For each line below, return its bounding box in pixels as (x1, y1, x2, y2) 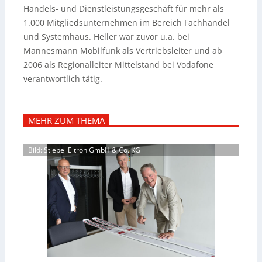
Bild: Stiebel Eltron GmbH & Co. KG (28, 145, 140, 156)
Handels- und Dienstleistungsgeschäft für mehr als (23, 3, 224, 15)
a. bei (168, 31, 189, 43)
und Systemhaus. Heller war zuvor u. (23, 31, 168, 43)
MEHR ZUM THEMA (28, 115, 105, 127)
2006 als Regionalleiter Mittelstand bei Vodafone (23, 59, 213, 71)
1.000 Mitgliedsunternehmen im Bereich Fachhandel (23, 17, 230, 29)
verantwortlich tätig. (23, 73, 102, 85)
